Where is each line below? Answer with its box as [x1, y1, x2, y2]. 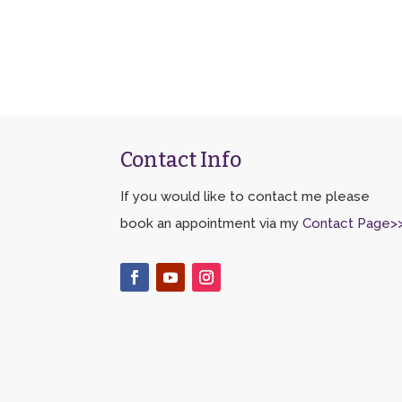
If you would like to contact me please [120, 188, 371, 205]
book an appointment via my [120, 214, 303, 232]
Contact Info [120, 146, 242, 172]
